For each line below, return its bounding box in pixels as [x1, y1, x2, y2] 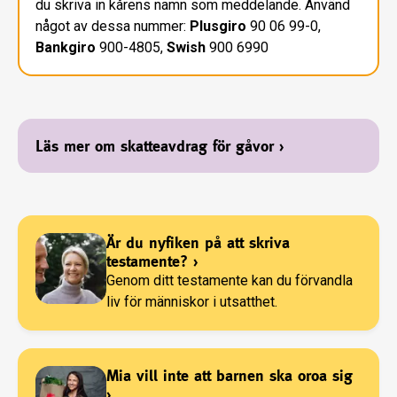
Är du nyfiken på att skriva [106, 233, 290, 253]
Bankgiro [35, 39, 96, 57]
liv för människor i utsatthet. [106, 293, 277, 311]
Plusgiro [190, 18, 246, 35]
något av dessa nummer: [35, 18, 190, 35]
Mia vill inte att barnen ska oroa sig [106, 366, 355, 385]
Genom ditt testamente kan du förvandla [106, 272, 353, 290]
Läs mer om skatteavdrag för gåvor [35, 136, 274, 156]
